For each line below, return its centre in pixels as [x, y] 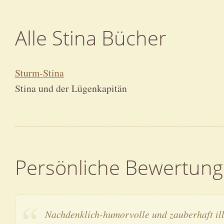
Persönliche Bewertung [119, 167]
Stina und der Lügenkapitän [71, 88]
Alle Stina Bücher [90, 38]
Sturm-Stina [39, 73]
